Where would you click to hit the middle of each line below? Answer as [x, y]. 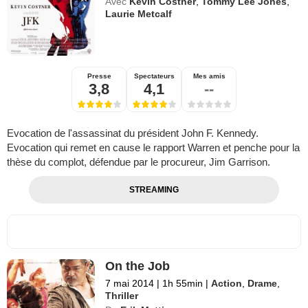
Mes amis [209, 76]
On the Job [138, 266]
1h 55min [183, 283]
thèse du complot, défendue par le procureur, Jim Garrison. [139, 162]
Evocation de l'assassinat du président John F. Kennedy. [133, 133]
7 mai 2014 [130, 283]
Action [227, 283]
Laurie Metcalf [139, 13]
